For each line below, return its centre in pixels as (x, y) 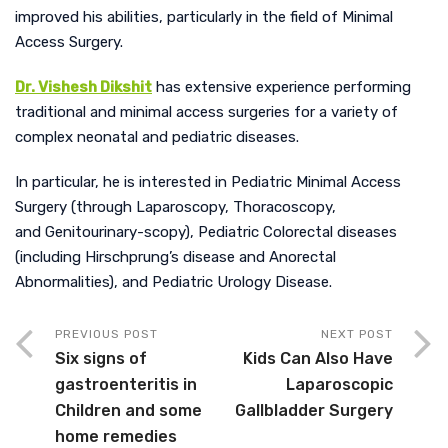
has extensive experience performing (281, 86)
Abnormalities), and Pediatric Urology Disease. (173, 281)
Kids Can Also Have (318, 358)
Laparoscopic (339, 384)
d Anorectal (296, 256)
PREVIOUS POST (106, 333)
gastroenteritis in (126, 384)
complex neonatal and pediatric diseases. (157, 136)
